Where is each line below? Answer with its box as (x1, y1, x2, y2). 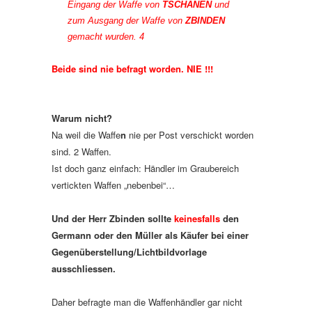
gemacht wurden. (68, 31, 139, 42)
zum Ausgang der (68, 15, 139, 26)
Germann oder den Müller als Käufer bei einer (52, 228, 249, 242)
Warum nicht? (52, 111, 112, 125)
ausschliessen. (52, 262, 116, 275)
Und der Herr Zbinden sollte (52, 212, 174, 225)
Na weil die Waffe (52, 128, 120, 141)
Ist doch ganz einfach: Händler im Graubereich (52, 162, 239, 175)
